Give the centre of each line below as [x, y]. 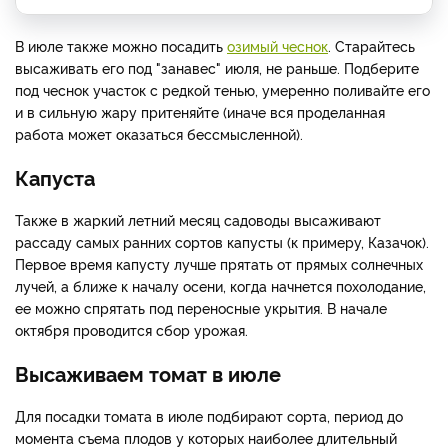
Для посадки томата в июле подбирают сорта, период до [209, 416]
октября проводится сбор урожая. [131, 330]
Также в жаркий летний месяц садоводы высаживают [198, 220]
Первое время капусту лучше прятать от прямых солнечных [219, 264]
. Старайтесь [371, 46]
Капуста [55, 177]
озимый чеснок [277, 46]
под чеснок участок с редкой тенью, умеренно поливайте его [222, 90]
